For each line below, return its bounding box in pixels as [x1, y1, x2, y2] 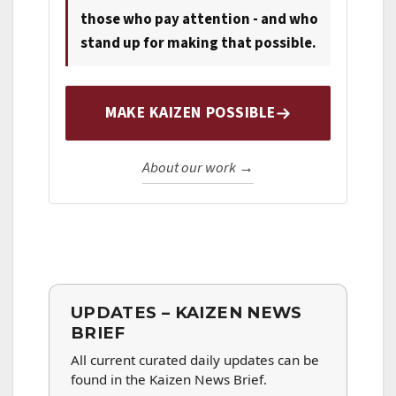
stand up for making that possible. [80, 33, 316, 55]
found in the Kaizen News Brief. [71, 370, 267, 389]
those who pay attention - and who [80, 9, 318, 31]
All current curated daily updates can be [71, 351, 319, 369]
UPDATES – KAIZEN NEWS [71, 302, 302, 324]
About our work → [142, 157, 254, 179]
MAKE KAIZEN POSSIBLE [105, 102, 276, 125]
